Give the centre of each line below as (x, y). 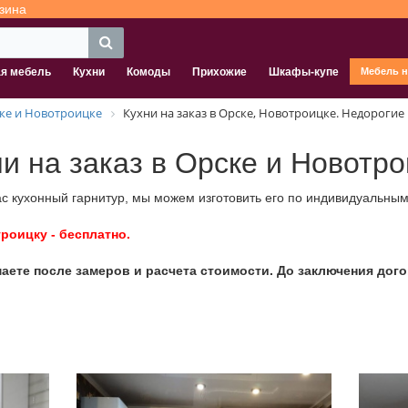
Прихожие (219, 72)
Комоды (148, 72)
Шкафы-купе (304, 72)
